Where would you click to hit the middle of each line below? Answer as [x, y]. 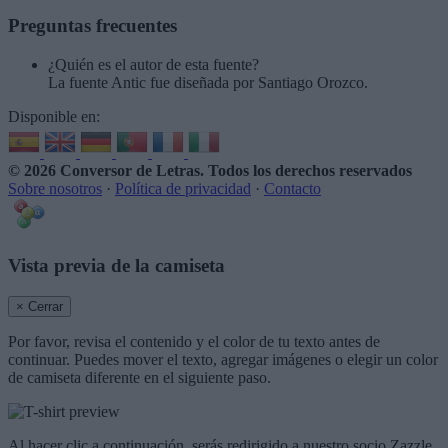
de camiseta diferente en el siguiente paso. [139, 378]
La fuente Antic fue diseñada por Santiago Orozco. [208, 82]
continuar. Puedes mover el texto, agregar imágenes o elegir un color [223, 360]
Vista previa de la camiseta [116, 266]
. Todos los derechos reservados [306, 170]
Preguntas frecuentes [92, 25]
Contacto [292, 188]
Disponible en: [54, 116]
